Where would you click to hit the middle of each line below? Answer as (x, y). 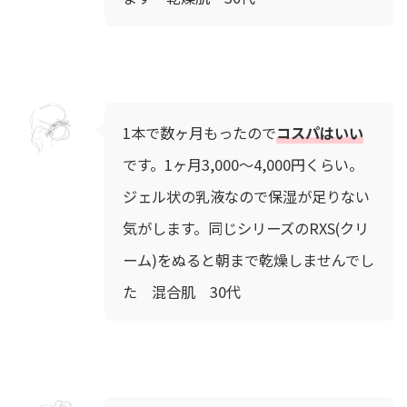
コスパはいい (320, 133)
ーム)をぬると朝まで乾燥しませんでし (248, 260)
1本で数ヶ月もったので (199, 133)
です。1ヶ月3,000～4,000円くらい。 (243, 165)
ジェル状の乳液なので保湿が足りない (246, 197)
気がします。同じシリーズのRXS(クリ (246, 228)
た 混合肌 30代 (182, 292)
